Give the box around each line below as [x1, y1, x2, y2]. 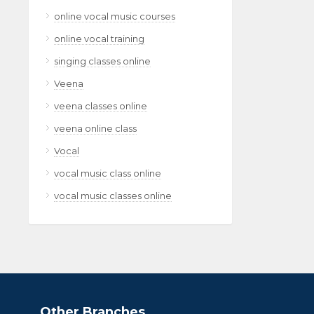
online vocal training [54, 33, 144, 44]
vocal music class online [54, 168, 161, 179]
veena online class [54, 123, 137, 134]
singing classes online [54, 55, 151, 67]
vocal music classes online [54, 190, 172, 201]
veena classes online [54, 100, 147, 111]
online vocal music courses [54, 11, 175, 22]
